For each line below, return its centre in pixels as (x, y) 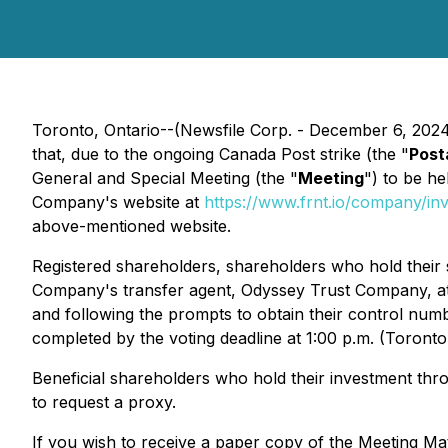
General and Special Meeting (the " (165, 178)
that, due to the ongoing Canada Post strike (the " (220, 154)
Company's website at (118, 202)
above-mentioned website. (131, 226)
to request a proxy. (104, 402)
